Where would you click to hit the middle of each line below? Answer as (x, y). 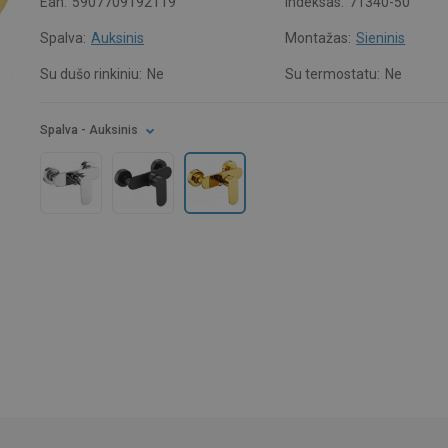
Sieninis (381, 38)
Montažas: (318, 38)
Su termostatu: (333, 74)
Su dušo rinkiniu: (91, 74)
